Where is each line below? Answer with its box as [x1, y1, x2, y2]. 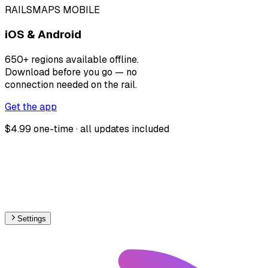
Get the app [5, 100, 57, 114]
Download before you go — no [5, 66, 137, 79]
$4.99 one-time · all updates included [5, 123, 169, 136]
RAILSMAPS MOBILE [5, 3, 100, 16]
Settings [17, 214, 47, 224]
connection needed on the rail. [5, 78, 137, 92]
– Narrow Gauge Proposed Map [95, 225, 237, 238]
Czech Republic [24, 225, 95, 238]
